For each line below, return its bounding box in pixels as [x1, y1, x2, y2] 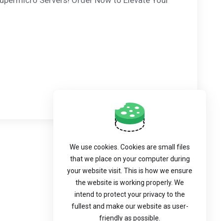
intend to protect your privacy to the [74, 190, 185, 198]
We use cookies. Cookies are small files [70, 143, 190, 151]
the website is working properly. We [75, 179, 184, 186]
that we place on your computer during [70, 155, 190, 163]
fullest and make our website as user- [71, 202, 188, 210]
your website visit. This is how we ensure [67, 167, 192, 175]
